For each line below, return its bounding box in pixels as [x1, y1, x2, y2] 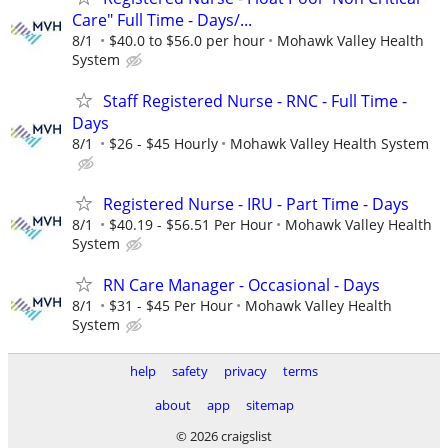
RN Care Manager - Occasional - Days [103, 274, 380, 297]
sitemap [245, 396, 294, 415]
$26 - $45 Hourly [109, 133, 218, 153]
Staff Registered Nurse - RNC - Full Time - [103, 89, 407, 112]
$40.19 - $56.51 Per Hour [109, 214, 273, 234]
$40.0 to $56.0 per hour [109, 30, 265, 50]
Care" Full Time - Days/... [72, 8, 252, 31]
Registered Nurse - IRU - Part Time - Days [103, 192, 409, 215]
